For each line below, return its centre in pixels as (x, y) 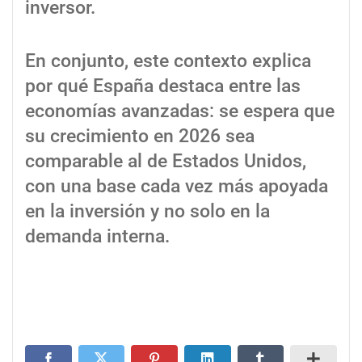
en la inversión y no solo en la (147, 211)
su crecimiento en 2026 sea (140, 136)
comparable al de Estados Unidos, (166, 161)
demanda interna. (97, 236)
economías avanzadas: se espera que (180, 111)
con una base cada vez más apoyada (177, 186)
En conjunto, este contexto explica (168, 61)
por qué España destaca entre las (163, 86)
